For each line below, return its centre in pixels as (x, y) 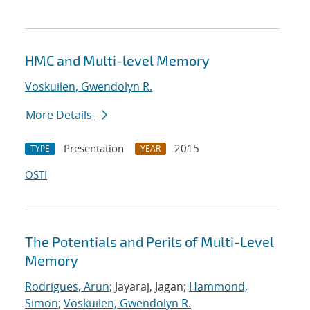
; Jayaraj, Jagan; (149, 287)
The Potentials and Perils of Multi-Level (149, 242)
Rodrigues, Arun (67, 287)
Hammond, (218, 287)
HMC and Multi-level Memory (117, 61)
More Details (60, 115)
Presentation (94, 148)
